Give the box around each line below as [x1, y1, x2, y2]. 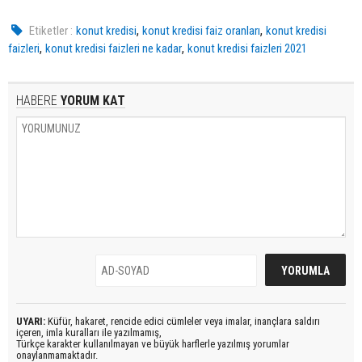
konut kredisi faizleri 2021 [187, 40, 307, 56]
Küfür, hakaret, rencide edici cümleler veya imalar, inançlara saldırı [45, 314, 320, 327]
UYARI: [16, 314, 45, 327]
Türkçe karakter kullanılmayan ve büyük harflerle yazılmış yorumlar [16, 337, 289, 350]
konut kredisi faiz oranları [142, 23, 261, 38]
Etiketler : [29, 23, 74, 38]
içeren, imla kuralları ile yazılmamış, [16, 326, 162, 339]
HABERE [16, 92, 57, 108]
